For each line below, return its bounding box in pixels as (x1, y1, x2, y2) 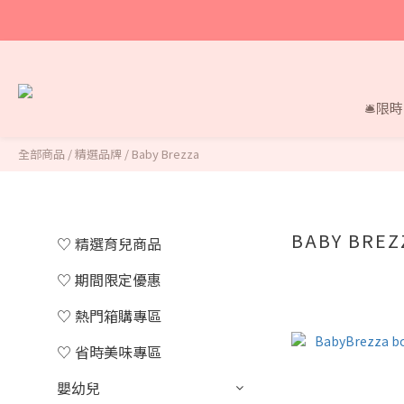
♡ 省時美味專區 (57, 341, 161, 363)
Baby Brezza (132, 145, 199, 162)
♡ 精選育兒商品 (57, 233, 161, 254)
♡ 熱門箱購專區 (57, 305, 161, 326)
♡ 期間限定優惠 (57, 269, 161, 290)
